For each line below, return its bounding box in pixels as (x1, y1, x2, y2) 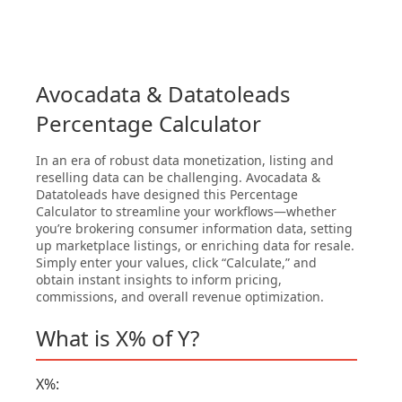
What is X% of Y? (36, 323, 199, 354)
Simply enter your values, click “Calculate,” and (36, 254, 317, 272)
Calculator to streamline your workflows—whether (36, 203, 336, 221)
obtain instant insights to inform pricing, (36, 271, 282, 289)
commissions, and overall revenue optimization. (36, 288, 324, 306)
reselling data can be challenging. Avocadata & (36, 169, 320, 187)
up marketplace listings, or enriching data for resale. (36, 237, 354, 255)
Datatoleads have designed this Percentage (36, 186, 298, 204)
